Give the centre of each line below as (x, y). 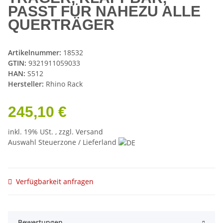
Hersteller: (26, 84)
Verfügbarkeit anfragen (55, 182)
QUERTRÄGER (61, 24)
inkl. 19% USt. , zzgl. (42, 131)
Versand (89, 131)
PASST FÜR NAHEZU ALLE (104, 11)
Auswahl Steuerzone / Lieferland (63, 142)
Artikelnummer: (36, 52)
